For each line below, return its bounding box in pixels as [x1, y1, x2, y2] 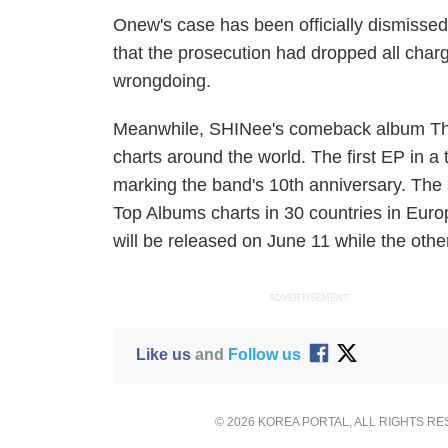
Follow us [227, 345, 301, 363]
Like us [135, 345, 191, 363]
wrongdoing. [113, 71, 212, 91]
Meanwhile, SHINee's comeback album [113, 119, 431, 139]
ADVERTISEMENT [269, 293, 350, 303]
